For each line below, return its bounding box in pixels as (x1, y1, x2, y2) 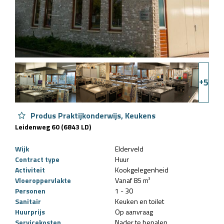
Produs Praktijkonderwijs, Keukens (28, 109, 155, 121)
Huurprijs (15, 206, 45, 217)
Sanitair (15, 195, 41, 206)
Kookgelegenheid (115, 164, 168, 175)
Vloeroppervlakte (15, 174, 71, 185)
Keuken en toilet (115, 195, 164, 206)
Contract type (15, 153, 59, 164)
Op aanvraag (115, 206, 153, 217)
